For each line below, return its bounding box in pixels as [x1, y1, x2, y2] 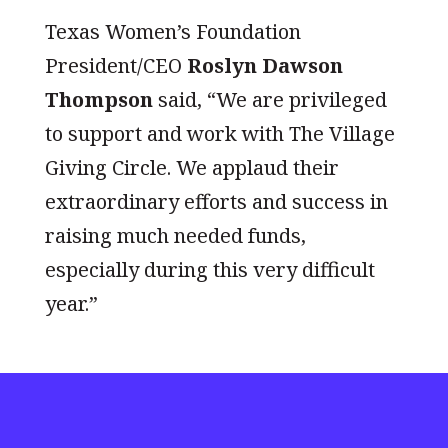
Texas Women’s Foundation [44, 17, 301, 45]
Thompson [44, 85, 153, 113]
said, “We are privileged [152, 85, 387, 113]
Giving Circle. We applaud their [44, 153, 339, 181]
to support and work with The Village [44, 119, 395, 147]
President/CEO [44, 51, 187, 79]
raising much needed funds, [44, 221, 306, 249]
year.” [44, 289, 98, 317]
